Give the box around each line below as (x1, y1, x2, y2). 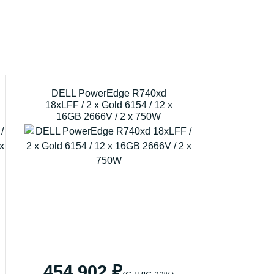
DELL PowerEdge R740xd (51, 88, 166, 98)
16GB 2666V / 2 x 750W (56, 111, 161, 122)
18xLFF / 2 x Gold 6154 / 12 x (45, 100, 172, 110)
